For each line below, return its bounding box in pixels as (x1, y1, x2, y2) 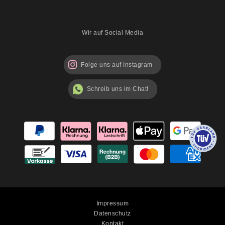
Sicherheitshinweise (20, 5, 87, 14)
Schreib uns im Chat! (86, 85, 149, 93)
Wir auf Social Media (82, 29, 143, 36)
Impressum (96, 199, 129, 207)
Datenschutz (94, 209, 131, 217)
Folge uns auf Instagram (81, 61, 153, 68)
